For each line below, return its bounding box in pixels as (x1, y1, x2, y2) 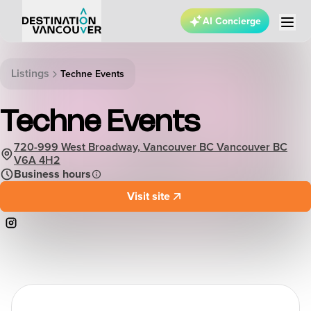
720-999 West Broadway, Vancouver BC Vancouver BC (14, 140, 287, 154)
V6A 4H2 (14, 153, 60, 167)
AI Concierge (203, 15, 261, 27)
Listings (11, 67, 49, 81)
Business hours (14, 167, 91, 181)
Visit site (127, 190, 170, 203)
